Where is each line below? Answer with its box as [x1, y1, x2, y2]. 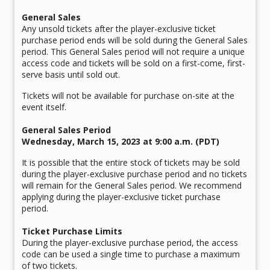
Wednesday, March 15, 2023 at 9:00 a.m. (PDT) [22, 135, 219, 147]
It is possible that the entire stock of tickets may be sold [22, 156, 240, 168]
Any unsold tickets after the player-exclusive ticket [22, 22, 216, 34]
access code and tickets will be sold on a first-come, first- [22, 57, 245, 69]
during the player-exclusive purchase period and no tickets [22, 168, 247, 180]
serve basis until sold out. [22, 68, 120, 80]
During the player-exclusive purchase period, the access [22, 236, 238, 248]
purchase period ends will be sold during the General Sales [22, 34, 248, 46]
